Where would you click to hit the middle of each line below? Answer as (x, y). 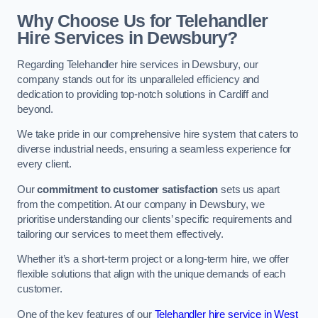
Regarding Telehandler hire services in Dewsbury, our (138, 64)
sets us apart (249, 189)
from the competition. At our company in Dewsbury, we (141, 204)
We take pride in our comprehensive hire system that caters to (158, 135)
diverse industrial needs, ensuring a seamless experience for (154, 149)
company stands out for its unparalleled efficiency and (138, 79)
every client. (45, 164)
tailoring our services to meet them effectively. (121, 234)
